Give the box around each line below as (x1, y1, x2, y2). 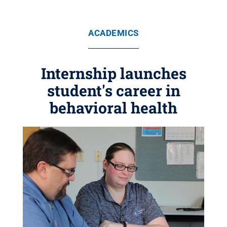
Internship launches (41, 63, 186, 83)
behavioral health (50, 98, 177, 118)
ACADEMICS (88, 28, 139, 38)
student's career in (47, 81, 180, 100)
